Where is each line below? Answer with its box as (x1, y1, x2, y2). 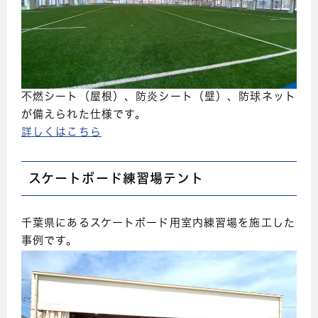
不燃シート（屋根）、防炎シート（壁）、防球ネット (21, 92, 296, 104)
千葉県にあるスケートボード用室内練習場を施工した (21, 219, 295, 230)
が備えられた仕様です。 (21, 110, 147, 121)
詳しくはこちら (21, 128, 102, 139)
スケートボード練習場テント (28, 170, 204, 187)
